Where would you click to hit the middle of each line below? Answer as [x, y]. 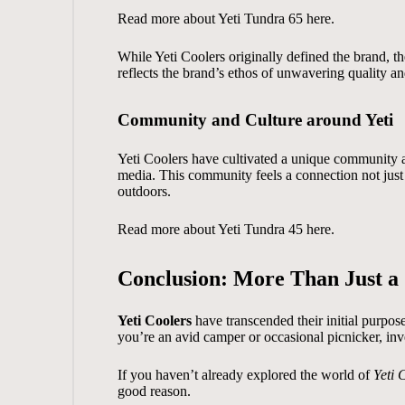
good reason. [154, 391]
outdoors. [144, 191]
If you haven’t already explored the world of [245, 374]
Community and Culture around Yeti [255, 119]
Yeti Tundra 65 [260, 18]
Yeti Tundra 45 [260, 229]
